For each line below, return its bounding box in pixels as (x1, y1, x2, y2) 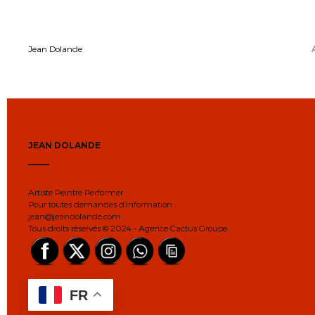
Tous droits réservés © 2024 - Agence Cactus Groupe (28, 223, 227, 233)
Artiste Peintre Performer (28, 187, 123, 197)
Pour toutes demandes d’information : (28, 199, 176, 209)
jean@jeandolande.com (28, 211, 121, 221)
